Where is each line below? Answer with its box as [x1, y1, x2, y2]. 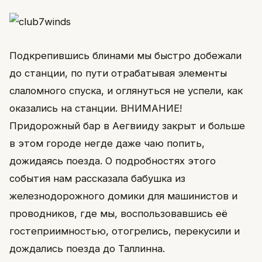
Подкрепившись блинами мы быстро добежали [9, 50, 242, 62]
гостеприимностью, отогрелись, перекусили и [9, 225, 240, 237]
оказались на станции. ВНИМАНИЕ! [9, 102, 182, 115]
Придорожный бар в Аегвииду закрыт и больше [9, 120, 245, 132]
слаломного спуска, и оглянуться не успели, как [9, 85, 243, 97]
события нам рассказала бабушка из [9, 173, 185, 185]
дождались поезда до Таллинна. [9, 243, 165, 255]
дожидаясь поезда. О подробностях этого [9, 155, 216, 167]
